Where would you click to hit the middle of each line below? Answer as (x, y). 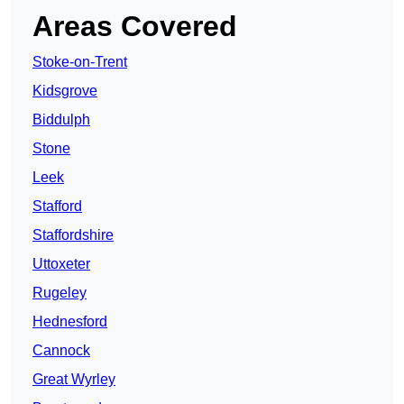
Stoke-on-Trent (80, 62)
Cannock (61, 351)
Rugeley (60, 293)
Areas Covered (135, 27)
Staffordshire (73, 235)
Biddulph (61, 120)
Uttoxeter (61, 264)
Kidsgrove (65, 91)
